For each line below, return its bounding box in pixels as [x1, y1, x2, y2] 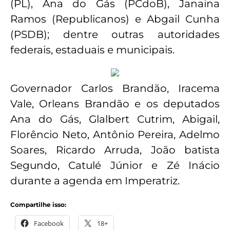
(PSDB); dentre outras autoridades [10, 28, 220, 41]
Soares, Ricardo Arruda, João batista [10, 143, 220, 156]
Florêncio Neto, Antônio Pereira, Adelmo [10, 128, 220, 141]
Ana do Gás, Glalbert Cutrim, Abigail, [10, 112, 220, 125]
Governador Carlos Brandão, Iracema [10, 82, 220, 94]
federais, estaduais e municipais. [10, 44, 175, 56]
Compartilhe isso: [10, 201, 66, 209]
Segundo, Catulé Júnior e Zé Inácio [10, 159, 220, 171]
